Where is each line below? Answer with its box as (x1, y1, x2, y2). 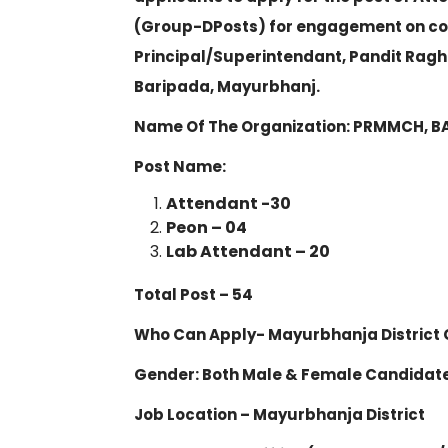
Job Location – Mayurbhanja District (134, 404, 425, 425)
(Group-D (134, 16, 213, 37)
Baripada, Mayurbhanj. (134, 76, 320, 97)
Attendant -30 (166, 192, 291, 215)
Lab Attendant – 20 (166, 240, 330, 263)
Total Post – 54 (134, 284, 253, 305)
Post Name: (134, 156, 226, 177)
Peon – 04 (166, 216, 247, 239)
